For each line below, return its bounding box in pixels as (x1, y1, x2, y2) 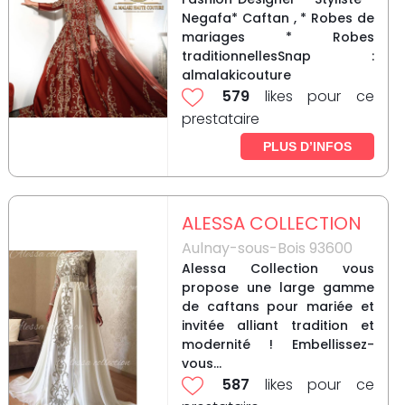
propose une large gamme (181, 278, 374, 297)
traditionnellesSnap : (181, 47, 374, 66)
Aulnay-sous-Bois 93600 (181, 238, 353, 259)
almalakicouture (181, 66, 291, 85)
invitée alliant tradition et (181, 316, 374, 335)
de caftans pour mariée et (181, 297, 374, 316)
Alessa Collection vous (181, 259, 374, 278)
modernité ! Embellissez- (181, 335, 374, 354)
